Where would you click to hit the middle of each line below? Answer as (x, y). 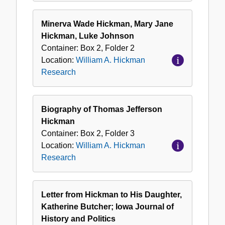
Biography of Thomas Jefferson (102, 109)
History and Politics (78, 219)
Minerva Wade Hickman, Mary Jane (107, 24)
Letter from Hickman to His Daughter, (111, 195)
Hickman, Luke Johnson (88, 36)
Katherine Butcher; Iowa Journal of (107, 207)
